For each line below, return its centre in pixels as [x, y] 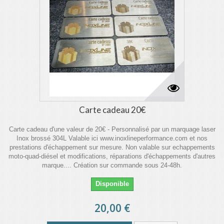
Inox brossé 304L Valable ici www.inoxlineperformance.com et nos [112, 138]
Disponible [112, 184]
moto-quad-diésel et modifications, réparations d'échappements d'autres [112, 156]
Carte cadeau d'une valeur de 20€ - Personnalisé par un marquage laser [112, 129]
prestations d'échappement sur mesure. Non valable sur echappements [112, 147]
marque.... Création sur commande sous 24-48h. [112, 165]
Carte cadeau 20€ [112, 110]
